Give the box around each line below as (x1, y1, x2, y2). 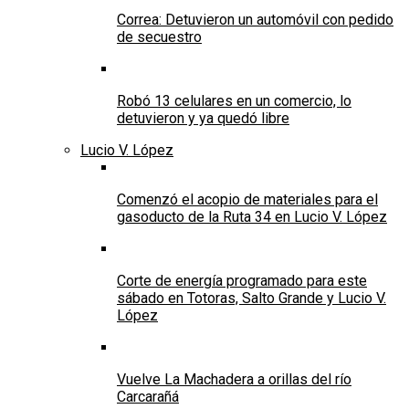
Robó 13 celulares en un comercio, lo (117, 91, 351, 110)
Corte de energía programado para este (117, 271, 367, 289)
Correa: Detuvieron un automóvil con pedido (117, 10, 393, 28)
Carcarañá (117, 387, 179, 405)
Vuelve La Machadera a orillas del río (117, 370, 351, 388)
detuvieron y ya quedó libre (117, 109, 289, 127)
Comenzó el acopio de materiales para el (117, 190, 378, 208)
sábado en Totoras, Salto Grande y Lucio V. (117, 288, 386, 307)
